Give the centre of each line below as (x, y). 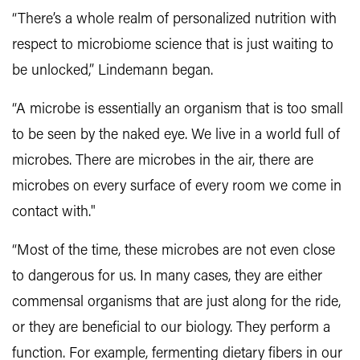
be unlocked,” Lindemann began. (112, 72)
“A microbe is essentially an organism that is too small (178, 110)
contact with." (54, 213)
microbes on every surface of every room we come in (177, 187)
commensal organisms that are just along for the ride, (176, 303)
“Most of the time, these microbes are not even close (174, 252)
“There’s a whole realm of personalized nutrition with (174, 20)
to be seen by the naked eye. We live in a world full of (176, 136)
